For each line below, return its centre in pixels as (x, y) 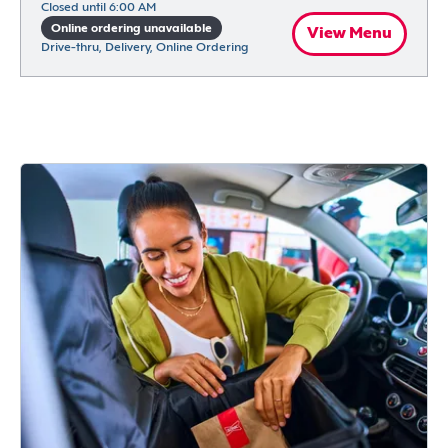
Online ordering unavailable (131, 29)
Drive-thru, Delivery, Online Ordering (144, 48)
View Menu (349, 34)
